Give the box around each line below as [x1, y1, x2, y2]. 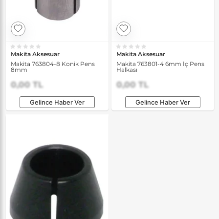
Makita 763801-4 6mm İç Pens [116, 60, 204, 67]
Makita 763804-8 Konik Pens [11, 60, 95, 67]
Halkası [116, 66, 137, 73]
